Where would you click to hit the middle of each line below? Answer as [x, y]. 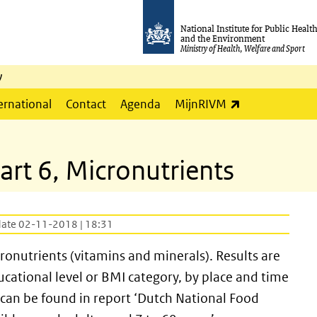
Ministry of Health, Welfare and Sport [243, 48]
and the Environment [223, 38]
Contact [86, 104]
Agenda [140, 104]
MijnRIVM [201, 104]
